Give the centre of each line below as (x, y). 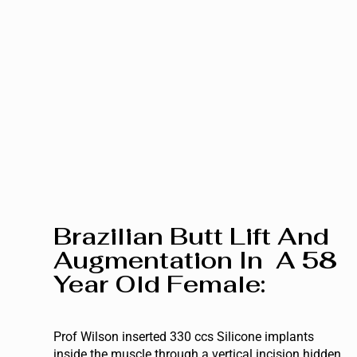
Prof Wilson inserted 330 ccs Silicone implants (184, 337)
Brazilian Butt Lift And (192, 237)
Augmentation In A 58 (196, 261)
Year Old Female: (160, 284)
